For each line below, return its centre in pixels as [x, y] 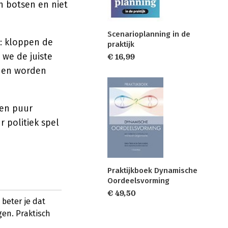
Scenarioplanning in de [149, 34]
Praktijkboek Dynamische [152, 170]
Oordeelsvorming [138, 180]
